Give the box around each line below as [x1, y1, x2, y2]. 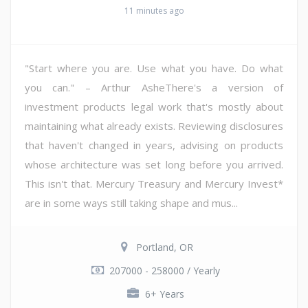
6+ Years [144, 287, 184, 300]
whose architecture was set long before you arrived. [25, 157, 283, 171]
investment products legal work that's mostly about [25, 99, 283, 113]
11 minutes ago [124, 4, 184, 16]
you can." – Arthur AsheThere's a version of [25, 80, 283, 94]
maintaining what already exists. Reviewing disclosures [25, 118, 283, 133]
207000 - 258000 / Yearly [109, 263, 220, 277]
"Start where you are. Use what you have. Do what [25, 60, 283, 75]
